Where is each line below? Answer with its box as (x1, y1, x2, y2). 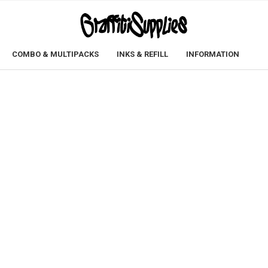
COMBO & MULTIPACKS (12, 50, 99, 59)
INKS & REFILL (117, 50, 168, 59)
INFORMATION (186, 50, 239, 59)
